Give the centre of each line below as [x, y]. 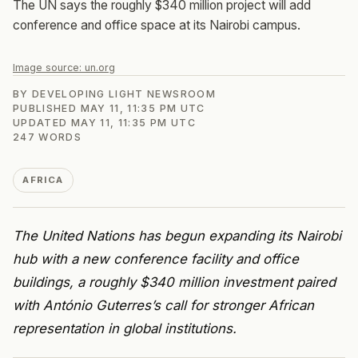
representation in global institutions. [125, 328]
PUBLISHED [47, 108]
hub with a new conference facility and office [156, 259]
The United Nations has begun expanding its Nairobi [177, 235]
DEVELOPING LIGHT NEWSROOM [124, 93]
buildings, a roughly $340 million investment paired [174, 282]
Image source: [49, 67]
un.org [100, 67]
